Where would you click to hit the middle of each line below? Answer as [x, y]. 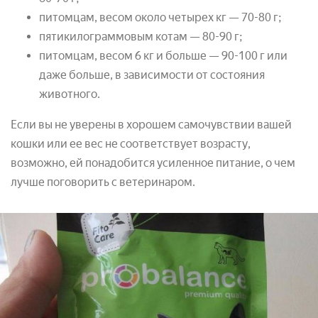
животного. [70, 94]
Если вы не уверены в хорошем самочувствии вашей [151, 125]
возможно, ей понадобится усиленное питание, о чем [153, 163]
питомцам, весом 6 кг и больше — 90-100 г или [163, 56]
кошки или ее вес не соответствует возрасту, [131, 144]
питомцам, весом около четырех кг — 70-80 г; [160, 18]
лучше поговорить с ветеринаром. [103, 182]
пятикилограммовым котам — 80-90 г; [141, 37]
